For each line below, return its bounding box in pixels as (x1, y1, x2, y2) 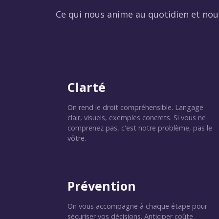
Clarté (67, 79, 106, 95)
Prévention (67, 177, 136, 194)
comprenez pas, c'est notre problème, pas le (67, 123, 212, 132)
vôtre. (67, 133, 86, 143)
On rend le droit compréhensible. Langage (67, 103, 203, 112)
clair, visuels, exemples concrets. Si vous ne (67, 113, 206, 122)
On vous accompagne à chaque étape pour (67, 201, 207, 211)
